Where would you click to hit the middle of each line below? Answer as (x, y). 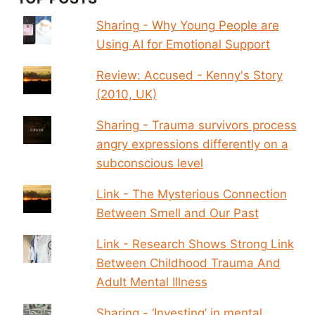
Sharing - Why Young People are (187, 25)
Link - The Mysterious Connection (191, 194)
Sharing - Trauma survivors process (196, 125)
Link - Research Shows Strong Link (195, 244)
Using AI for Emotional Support (183, 44)
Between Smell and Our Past (177, 213)
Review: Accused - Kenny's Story (189, 75)
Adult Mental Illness (152, 282)
